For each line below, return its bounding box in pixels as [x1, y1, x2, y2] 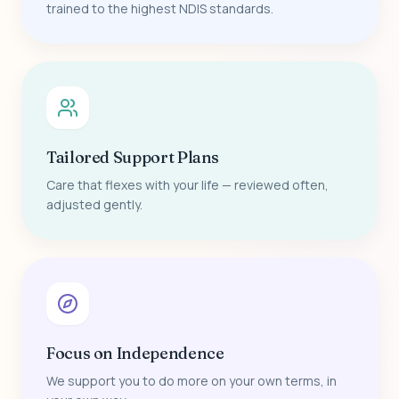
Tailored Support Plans [46, 146, 220, 167]
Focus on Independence [46, 342, 224, 363]
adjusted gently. [46, 195, 142, 213]
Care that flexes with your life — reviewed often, [46, 175, 329, 193]
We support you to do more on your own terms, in [46, 371, 337, 389]
